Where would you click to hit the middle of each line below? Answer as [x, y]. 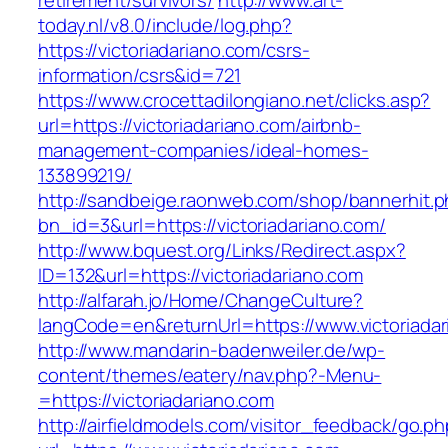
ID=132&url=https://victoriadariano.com [201, 275]
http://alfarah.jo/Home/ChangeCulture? [201, 300]
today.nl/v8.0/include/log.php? [165, 25]
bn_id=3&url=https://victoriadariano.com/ [212, 225]
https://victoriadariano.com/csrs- [174, 50]
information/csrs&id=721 [139, 75]
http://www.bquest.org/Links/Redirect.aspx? [222, 250]
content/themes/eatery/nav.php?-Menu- [210, 375]
